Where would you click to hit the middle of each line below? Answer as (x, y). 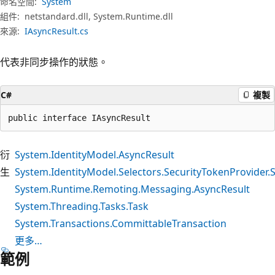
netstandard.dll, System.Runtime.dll (99, 16)
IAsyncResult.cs (56, 31)
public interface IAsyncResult (79, 118)
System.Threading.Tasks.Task (82, 206)
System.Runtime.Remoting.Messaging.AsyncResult (132, 189)
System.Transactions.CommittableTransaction (121, 223)
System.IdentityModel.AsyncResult (95, 154)
